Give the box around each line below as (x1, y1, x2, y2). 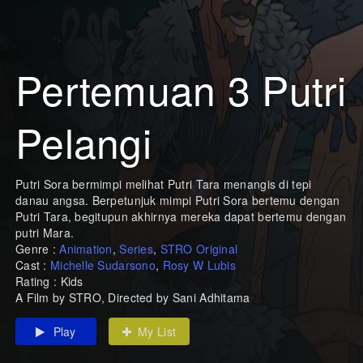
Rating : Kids (15, 272, 83, 289)
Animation (59, 240, 113, 257)
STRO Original (160, 240, 238, 257)
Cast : (15, 256, 50, 273)
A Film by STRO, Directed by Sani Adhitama (15, 288, 250, 305)
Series (119, 240, 154, 257)
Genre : (15, 240, 60, 257)
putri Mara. (15, 224, 75, 241)
